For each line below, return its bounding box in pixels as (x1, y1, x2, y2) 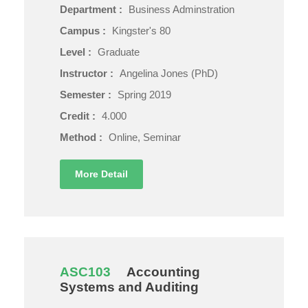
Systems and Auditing (60, 279, 199, 294)
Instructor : (60, 67, 116, 79)
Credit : (60, 109, 98, 122)
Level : (60, 45, 94, 58)
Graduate (98, 45, 140, 58)
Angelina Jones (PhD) (120, 67, 218, 79)
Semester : (60, 88, 114, 100)
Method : (60, 131, 105, 143)
